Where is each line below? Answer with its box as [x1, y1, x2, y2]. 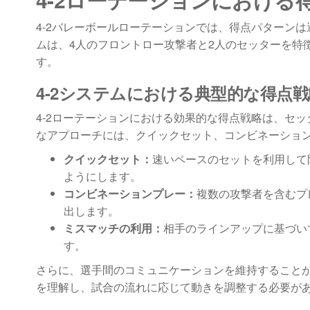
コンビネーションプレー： [64, 185, 197, 202]
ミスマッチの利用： [64, 220, 163, 237]
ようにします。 [64, 168, 141, 185]
